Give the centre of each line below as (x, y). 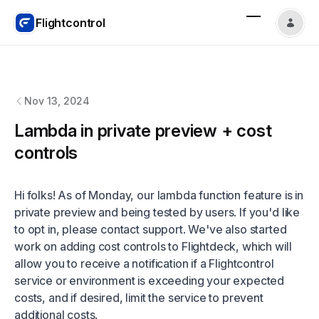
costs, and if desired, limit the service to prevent (139, 298)
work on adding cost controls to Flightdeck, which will (153, 246)
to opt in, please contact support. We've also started (151, 229)
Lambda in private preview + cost (143, 131)
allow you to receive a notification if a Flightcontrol (144, 263)
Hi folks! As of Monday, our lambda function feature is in (159, 195)
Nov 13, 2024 (57, 101)
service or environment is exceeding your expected (150, 281)
